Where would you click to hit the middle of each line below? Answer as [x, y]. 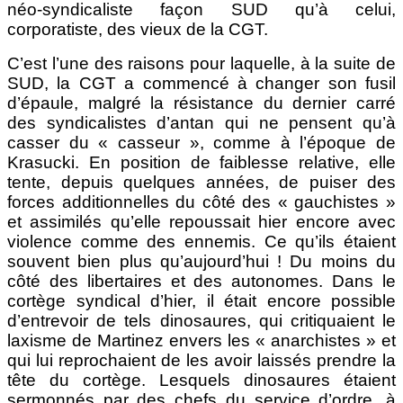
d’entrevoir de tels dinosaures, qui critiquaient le [201, 320]
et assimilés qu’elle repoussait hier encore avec [201, 221]
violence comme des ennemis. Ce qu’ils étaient [201, 241]
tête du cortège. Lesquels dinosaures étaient [201, 380]
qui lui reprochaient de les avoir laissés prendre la [201, 360]
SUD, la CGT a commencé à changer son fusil [201, 83]
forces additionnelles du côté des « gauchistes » [201, 201]
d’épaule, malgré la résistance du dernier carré [201, 103]
